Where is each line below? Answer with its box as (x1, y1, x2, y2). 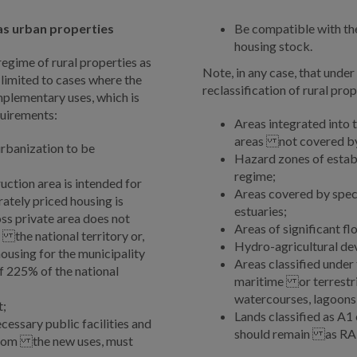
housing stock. (234, 38, 312, 54)
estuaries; (234, 203, 287, 219)
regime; (234, 168, 276, 184)
